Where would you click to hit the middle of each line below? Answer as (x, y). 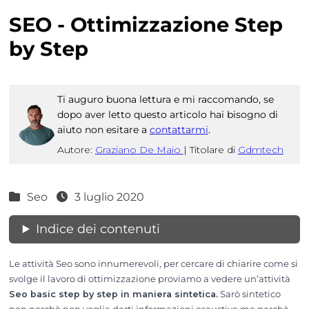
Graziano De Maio (139, 150)
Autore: (76, 150)
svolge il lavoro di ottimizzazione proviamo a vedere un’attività (149, 279)
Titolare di (213, 150)
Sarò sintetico (249, 295)
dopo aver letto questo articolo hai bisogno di (167, 115)
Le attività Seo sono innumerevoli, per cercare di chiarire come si (153, 264)
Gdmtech (260, 150)
